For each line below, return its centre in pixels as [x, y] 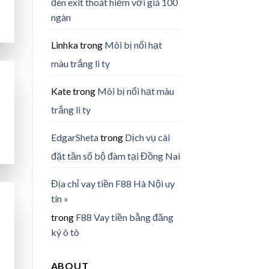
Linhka [64, 44]
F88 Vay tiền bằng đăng [124, 217]
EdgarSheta [74, 137]
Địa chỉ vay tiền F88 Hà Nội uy [113, 183]
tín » [59, 198]
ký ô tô [65, 232]
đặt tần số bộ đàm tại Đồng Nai [115, 156]
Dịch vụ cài [147, 137]
